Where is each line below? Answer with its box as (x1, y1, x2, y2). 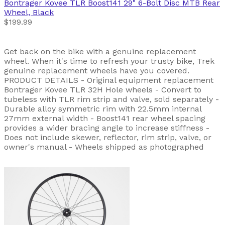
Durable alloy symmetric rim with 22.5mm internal (4, 103, 201, 114)
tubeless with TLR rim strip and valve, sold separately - (4, 94, 219, 104)
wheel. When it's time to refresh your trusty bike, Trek (4, 56, 214, 66)
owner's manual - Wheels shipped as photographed (4, 142, 204, 152)
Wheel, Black (4, 7, 54, 17)
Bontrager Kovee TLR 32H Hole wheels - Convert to (4, 84, 201, 94)
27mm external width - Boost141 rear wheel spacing (4, 113, 205, 123)
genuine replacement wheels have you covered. (4, 65, 189, 75)
